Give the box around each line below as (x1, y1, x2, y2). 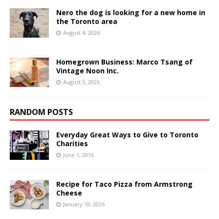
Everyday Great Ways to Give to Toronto (56, 130, 198, 139)
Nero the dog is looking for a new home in (56, 7, 205, 17)
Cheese (56, 188, 82, 197)
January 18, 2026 (63, 200, 105, 208)
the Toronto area (56, 16, 117, 26)
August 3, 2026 (63, 78, 100, 86)
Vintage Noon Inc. (56, 66, 119, 75)
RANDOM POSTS (10, 106, 73, 117)
